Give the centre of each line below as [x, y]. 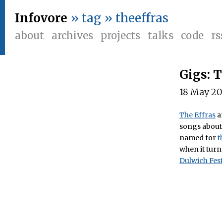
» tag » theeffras [119, 18]
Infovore [41, 18]
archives [72, 35]
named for [198, 138]
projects [120, 35]
